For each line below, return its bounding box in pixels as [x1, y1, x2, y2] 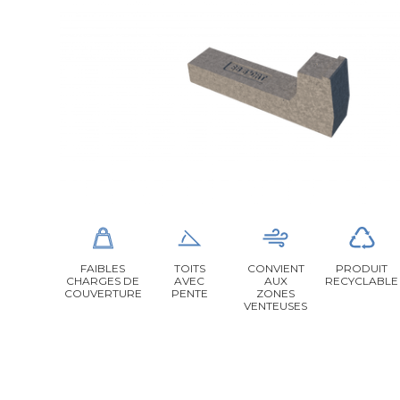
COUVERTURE [63, 286, 142, 300]
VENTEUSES [244, 298, 308, 312]
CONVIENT [246, 261, 304, 275]
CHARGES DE [66, 273, 140, 287]
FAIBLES [80, 261, 126, 275]
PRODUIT [336, 261, 388, 275]
